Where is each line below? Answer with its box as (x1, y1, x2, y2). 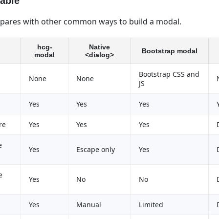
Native (89, 43, 110, 51)
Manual (76, 200, 101, 209)
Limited (139, 200, 163, 209)
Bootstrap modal (142, 47, 197, 55)
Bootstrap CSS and (139, 69, 199, 79)
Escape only (76, 145, 115, 154)
